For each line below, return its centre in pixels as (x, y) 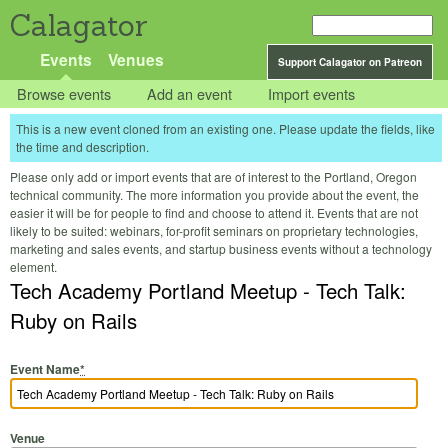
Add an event (190, 94)
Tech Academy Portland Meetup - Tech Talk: (208, 291)
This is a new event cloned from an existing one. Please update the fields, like (225, 129)
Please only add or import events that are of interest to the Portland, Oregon (213, 177)
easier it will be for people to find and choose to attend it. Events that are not (214, 213)
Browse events (64, 94)
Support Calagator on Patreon (350, 62)
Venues (135, 59)
